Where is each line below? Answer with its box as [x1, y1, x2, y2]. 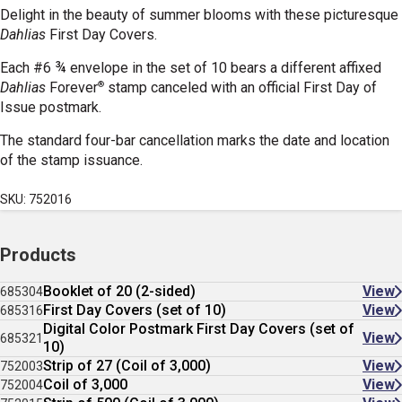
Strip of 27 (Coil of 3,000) [43, 357, 211, 374]
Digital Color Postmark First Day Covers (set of [43, 320, 354, 337]
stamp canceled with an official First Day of [104, 79, 377, 96]
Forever [49, 79, 98, 96]
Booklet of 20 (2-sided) [43, 283, 196, 300]
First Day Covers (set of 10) [43, 301, 226, 319]
